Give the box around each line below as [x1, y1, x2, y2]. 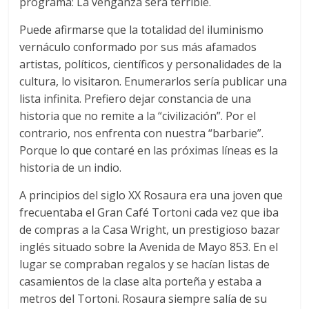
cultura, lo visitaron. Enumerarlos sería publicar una [19, 73, 288, 89]
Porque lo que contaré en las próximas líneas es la [19, 142, 279, 158]
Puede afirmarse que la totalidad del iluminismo [19, 21, 264, 37]
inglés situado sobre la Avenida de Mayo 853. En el [19, 239, 279, 255]
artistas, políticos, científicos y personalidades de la [19, 56, 282, 72]
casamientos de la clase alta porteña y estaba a [19, 273, 262, 289]
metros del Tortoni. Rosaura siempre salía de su [19, 290, 268, 306]
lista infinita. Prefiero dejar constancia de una [19, 90, 252, 106]
